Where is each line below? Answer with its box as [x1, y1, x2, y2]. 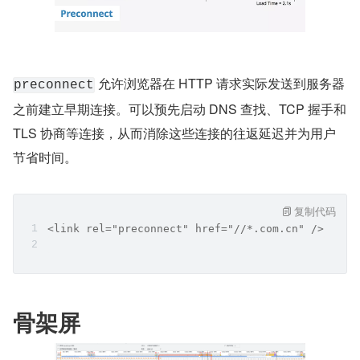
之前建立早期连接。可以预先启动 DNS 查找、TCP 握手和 [13, 100, 346, 119]
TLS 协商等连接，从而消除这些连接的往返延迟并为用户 [13, 124, 336, 143]
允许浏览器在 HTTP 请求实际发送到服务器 [95, 74, 345, 93]
